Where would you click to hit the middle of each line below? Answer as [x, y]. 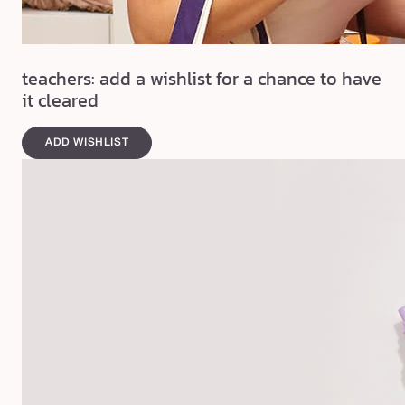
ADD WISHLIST [87, 142]
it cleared [60, 101]
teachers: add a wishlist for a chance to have [202, 79]
